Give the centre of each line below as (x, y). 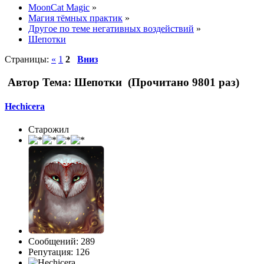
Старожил (49, 130)
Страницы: (28, 59)
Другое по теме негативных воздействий (111, 28)
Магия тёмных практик (75, 18)
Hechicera (25, 106)
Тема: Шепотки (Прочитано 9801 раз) (139, 82)
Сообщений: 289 (62, 242)
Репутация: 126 (59, 252)
